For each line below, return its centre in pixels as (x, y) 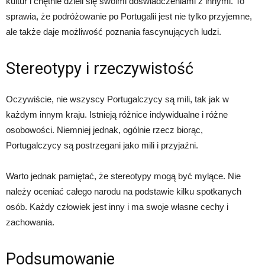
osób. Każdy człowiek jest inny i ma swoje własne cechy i (117, 207)
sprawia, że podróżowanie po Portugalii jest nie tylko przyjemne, (129, 16)
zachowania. (30, 222)
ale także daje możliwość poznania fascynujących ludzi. (114, 32)
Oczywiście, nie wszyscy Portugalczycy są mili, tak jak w (117, 99)
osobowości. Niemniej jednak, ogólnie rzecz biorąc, (104, 130)
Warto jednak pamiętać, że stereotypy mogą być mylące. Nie (123, 176)
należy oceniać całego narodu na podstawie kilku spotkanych (124, 191)
